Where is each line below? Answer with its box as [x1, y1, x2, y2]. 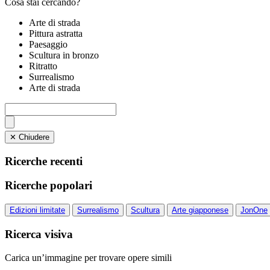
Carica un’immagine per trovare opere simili [5, 252, 172, 263]
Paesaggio [29, 39, 67, 49]
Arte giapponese [172, 206, 228, 215]
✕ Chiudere [19, 133, 49, 142]
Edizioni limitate [10, 206, 65, 215]
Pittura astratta [29, 28, 83, 39]
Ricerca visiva [5, 227, 73, 240]
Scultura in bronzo [29, 50, 99, 60]
